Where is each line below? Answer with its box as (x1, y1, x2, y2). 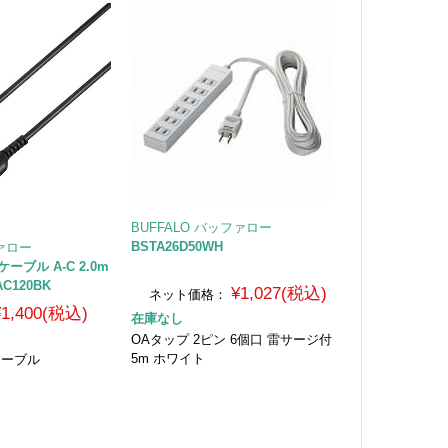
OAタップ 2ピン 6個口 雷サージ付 (130, 331, 332, 347)
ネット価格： (149, 286, 228, 302)
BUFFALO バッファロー (130, 219, 272, 235)
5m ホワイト (130, 350, 205, 366)
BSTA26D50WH (130, 238, 223, 254)
